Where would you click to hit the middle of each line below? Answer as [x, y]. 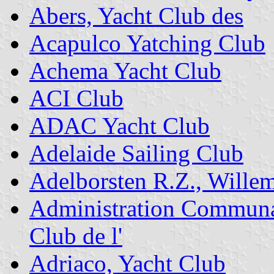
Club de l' [76, 236]
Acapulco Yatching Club [147, 43]
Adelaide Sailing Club [136, 154]
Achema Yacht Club [125, 71]
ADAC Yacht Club [120, 126]
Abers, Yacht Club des [136, 16]
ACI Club [76, 98]
